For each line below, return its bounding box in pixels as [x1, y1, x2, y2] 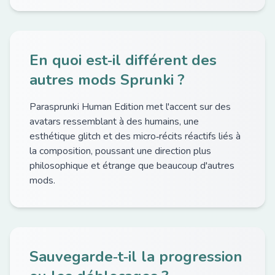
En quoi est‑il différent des [29, 50, 217, 70]
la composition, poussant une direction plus [29, 144, 211, 158]
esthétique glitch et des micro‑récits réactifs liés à [29, 130, 241, 143]
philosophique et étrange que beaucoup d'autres [29, 159, 234, 172]
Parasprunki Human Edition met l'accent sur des [29, 100, 231, 114]
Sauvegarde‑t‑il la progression [29, 247, 242, 266]
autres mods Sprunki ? [29, 70, 185, 90]
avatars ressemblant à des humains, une [29, 115, 199, 128]
